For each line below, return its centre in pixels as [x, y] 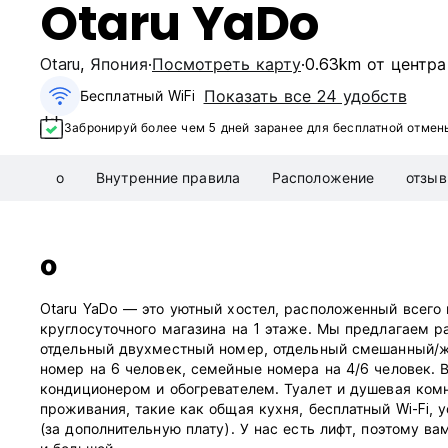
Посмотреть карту [226, 64]
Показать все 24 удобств [305, 96]
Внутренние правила [168, 178]
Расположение [323, 178]
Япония [119, 64]
